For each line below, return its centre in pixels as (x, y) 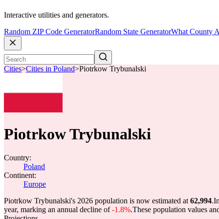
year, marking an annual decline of (58, 209)
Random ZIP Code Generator (49, 32)
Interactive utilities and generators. (56, 15)
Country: (18, 158)
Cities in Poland (50, 69)
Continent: (20, 175)
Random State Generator (133, 32)
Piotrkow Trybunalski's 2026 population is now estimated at (97, 201)
